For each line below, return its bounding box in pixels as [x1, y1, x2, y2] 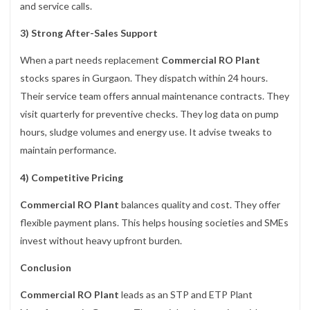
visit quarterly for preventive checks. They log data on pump [20, 108, 279, 120]
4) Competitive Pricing [20, 171, 123, 183]
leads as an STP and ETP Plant [119, 288, 253, 300]
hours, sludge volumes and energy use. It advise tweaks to [20, 126, 272, 138]
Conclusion [20, 261, 71, 273]
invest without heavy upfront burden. [20, 234, 182, 246]
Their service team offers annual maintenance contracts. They [20, 90, 289, 102]
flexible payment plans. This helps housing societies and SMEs [20, 216, 289, 228]
